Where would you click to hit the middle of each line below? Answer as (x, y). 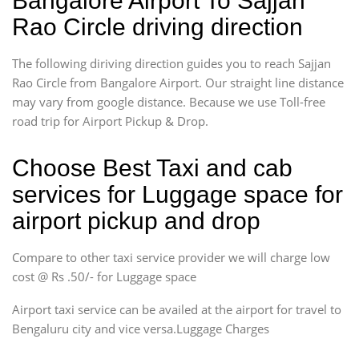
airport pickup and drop (136, 220)
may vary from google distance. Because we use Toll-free (169, 101)
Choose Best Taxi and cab (152, 167)
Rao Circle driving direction (157, 26)
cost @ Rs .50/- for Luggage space (104, 276)
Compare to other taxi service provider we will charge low (171, 257)
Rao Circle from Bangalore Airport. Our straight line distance (178, 82)
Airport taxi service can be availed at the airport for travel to (177, 309)
